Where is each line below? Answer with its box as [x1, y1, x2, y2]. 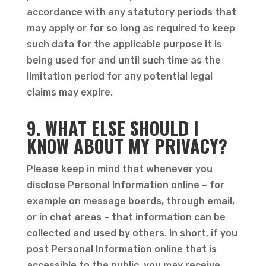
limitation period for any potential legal [26, 71, 213, 82]
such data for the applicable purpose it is [26, 39, 222, 50]
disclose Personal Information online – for [26, 179, 224, 191]
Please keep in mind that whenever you [26, 163, 213, 175]
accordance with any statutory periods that [26, 7, 236, 18]
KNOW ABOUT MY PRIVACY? [26, 132, 227, 159]
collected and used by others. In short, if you [26, 227, 237, 239]
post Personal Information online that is [26, 243, 217, 255]
